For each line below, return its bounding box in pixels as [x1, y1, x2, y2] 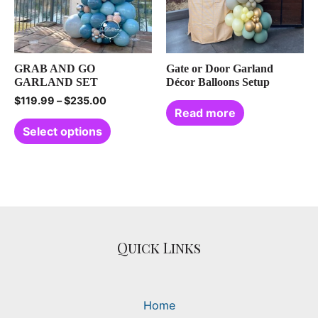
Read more [175, 106, 236, 121]
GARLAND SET [14, 76, 98, 89]
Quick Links [117, 237, 201, 257]
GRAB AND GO [14, 62, 95, 75]
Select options [23, 124, 102, 138]
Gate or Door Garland [166, 62, 273, 75]
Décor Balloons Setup [166, 76, 270, 89]
